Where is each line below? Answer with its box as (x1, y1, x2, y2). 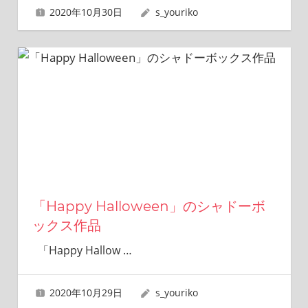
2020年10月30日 (49, 5, 123, 19)
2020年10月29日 (49, 286, 123, 300)
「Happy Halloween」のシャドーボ (32, 198, 265, 214)
